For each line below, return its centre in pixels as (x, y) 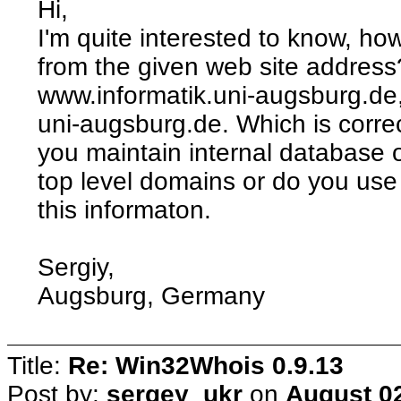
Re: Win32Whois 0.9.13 (206, 365)
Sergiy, (77, 267)
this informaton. (125, 209)
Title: (38, 365)
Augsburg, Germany (152, 295)
